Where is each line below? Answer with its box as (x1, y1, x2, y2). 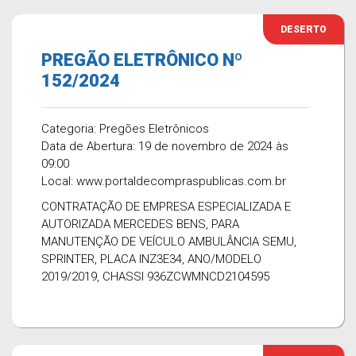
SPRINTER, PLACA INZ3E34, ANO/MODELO (41, 252, 261, 266)
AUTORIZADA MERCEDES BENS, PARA (41, 217, 239, 231)
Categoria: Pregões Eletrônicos (41, 122, 209, 136)
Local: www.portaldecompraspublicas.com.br (41, 174, 286, 188)
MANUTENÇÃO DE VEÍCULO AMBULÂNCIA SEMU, (41, 234, 296, 249)
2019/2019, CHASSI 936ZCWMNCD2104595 (41, 269, 269, 284)
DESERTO (281, 24, 327, 35)
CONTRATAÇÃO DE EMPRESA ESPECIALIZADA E (41, 199, 291, 214)
